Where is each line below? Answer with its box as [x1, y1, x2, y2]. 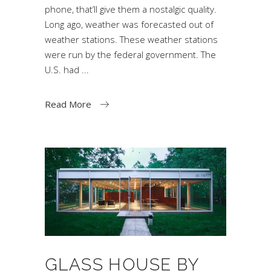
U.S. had [45, 63, 82, 76]
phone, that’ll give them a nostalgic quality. [45, 2, 217, 15]
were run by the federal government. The [45, 48, 216, 60]
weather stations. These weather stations [45, 33, 218, 45]
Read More [45, 97, 91, 110]
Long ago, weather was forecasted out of [45, 18, 214, 30]
